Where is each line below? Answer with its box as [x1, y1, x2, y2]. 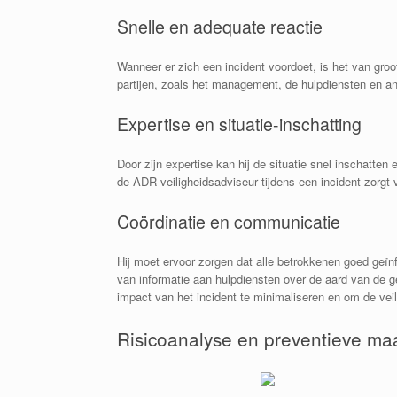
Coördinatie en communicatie [117, 208, 340, 234]
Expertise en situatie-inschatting [117, 111, 362, 136]
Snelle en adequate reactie [117, 13, 323, 39]
